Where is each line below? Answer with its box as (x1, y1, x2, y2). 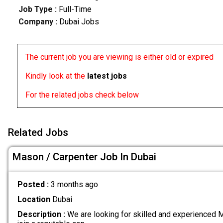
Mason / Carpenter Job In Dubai (12, 151, 156, 163)
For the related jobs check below (25, 90, 139, 100)
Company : (18, 17, 57, 27)
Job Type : (18, 4, 59, 14)
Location (17, 194, 50, 204)
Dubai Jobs (57, 17, 99, 27)
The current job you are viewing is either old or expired (25, 52, 214, 62)
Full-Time (58, 4, 92, 14)
